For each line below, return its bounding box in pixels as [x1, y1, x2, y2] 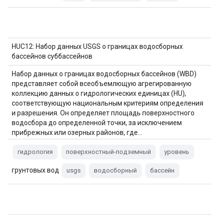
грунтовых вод [12, 166, 61, 174]
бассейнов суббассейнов [12, 52, 92, 60]
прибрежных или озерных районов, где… [12, 129, 142, 136]
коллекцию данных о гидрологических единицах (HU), [12, 89, 186, 97]
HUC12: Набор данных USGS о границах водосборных [12, 43, 183, 50]
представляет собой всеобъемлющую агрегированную [12, 80, 192, 88]
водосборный [94, 167, 137, 174]
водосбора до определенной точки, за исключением [12, 119, 182, 127]
